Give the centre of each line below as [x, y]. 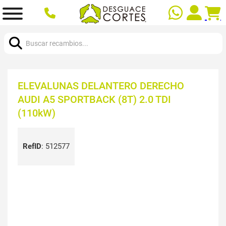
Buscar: [16, 31]
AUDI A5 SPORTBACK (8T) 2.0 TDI [94, 99]
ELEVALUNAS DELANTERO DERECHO [101, 86]
